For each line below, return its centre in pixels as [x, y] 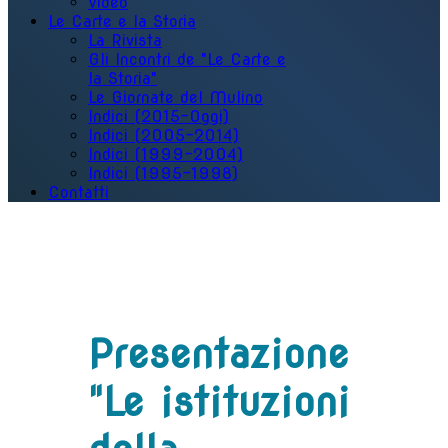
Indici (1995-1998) [163, 173]
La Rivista [125, 40]
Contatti [78, 192]
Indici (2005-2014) [163, 135]
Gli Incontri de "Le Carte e [187, 59]
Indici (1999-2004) [165, 154]
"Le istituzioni [219, 402]
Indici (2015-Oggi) [158, 116]
